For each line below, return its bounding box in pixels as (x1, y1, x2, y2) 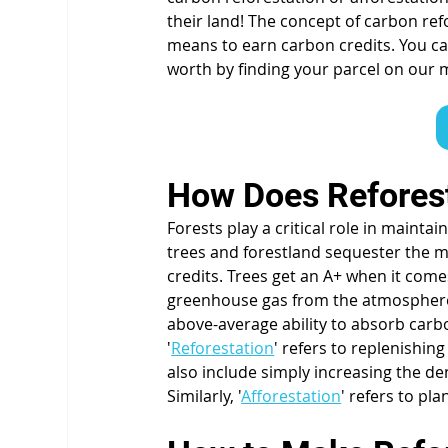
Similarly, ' (167, 384, 242, 407)
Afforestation (241, 384, 342, 407)
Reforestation (171, 336, 275, 359)
